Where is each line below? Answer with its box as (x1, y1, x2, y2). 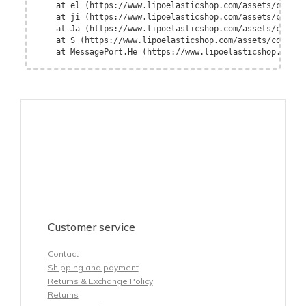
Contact (47, 249, 79, 259)
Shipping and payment (47, 262, 139, 273)
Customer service (47, 220, 135, 234)
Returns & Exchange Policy (47, 276, 153, 286)
